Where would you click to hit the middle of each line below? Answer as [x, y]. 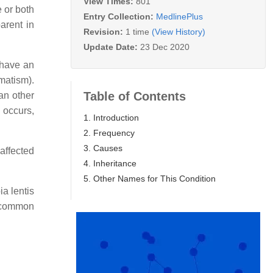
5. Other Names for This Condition [150, 178]
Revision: [105, 31]
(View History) [179, 31]
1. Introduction [111, 117]
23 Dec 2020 [165, 47]
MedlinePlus [179, 16]
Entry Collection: [120, 16]
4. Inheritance [110, 163]
